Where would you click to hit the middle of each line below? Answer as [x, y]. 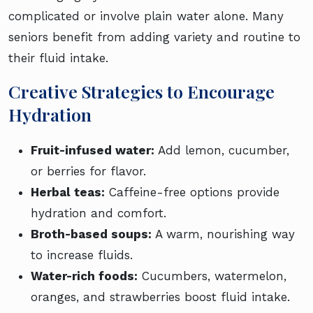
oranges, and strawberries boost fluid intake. [160, 297]
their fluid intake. [58, 58]
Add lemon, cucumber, [224, 151]
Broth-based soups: [91, 234]
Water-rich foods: [84, 276]
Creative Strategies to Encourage [141, 92]
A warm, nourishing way [223, 234]
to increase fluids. [82, 255]
